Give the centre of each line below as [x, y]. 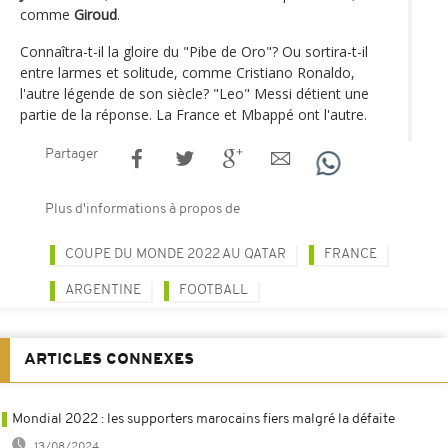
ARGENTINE [103, 290]
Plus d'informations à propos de [142, 209]
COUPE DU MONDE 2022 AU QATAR [175, 254]
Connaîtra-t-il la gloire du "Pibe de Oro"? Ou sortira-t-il [194, 51]
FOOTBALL [213, 290]
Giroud [95, 14]
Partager [71, 154]
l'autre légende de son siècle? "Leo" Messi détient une [194, 93]
